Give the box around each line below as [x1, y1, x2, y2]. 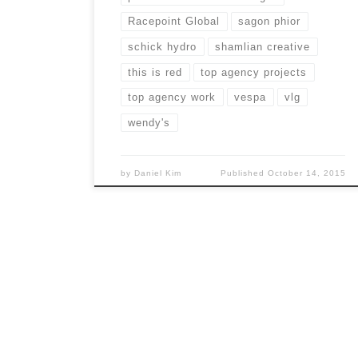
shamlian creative [215, 41, 311, 54]
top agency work [128, 91, 217, 104]
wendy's [128, 116, 171, 129]
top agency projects [201, 66, 308, 78]
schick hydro [128, 41, 197, 54]
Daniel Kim [134, 168, 182, 177]
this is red [128, 66, 183, 78]
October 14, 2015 [267, 168, 346, 177]
